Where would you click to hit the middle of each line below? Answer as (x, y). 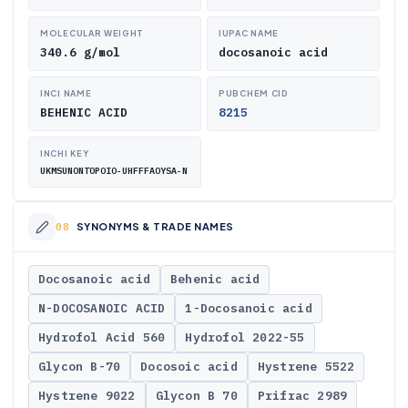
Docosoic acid (189, 367)
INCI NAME (66, 93)
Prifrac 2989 (302, 396)
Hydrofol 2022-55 (245, 337)
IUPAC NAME (249, 33)
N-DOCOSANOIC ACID (102, 308)
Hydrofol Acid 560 (102, 337)
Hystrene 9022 (87, 396)
